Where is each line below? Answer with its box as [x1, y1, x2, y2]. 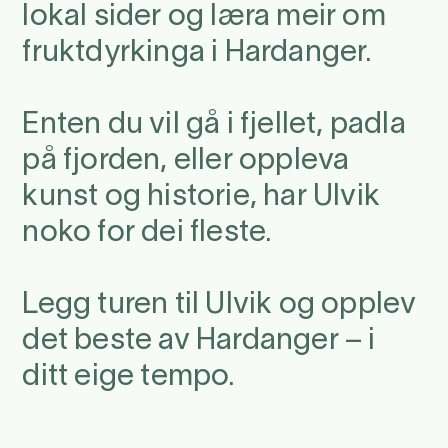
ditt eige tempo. [22, 363, 236, 391]
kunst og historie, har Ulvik [22, 183, 380, 211]
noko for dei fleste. [22, 219, 273, 247]
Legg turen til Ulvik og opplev [22, 291, 417, 319]
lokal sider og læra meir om [22, 3, 386, 31]
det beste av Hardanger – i [22, 327, 376, 355]
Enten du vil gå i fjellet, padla [22, 111, 406, 139]
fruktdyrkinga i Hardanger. [22, 39, 373, 67]
